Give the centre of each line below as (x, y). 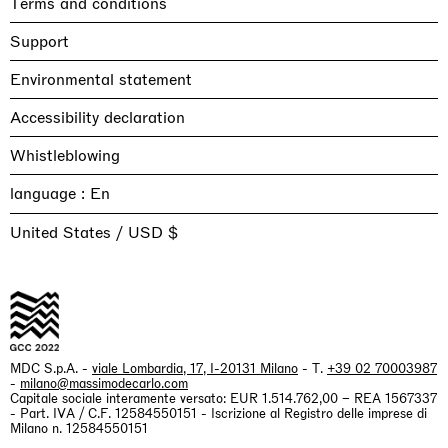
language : (50, 194)
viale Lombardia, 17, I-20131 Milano (195, 369)
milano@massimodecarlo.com (104, 384)
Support (39, 42)
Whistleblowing (65, 156)
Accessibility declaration (97, 118)
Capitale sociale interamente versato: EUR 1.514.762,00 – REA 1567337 (223, 399)
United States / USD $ (94, 233)
